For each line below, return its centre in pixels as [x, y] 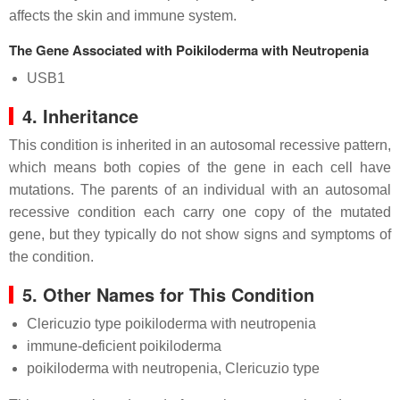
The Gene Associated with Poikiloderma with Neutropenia [189, 50]
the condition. [51, 257]
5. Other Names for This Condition [168, 294]
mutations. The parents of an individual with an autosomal [200, 190]
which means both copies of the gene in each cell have [200, 167]
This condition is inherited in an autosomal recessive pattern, [200, 145]
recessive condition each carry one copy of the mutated [200, 212]
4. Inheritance [80, 116]
